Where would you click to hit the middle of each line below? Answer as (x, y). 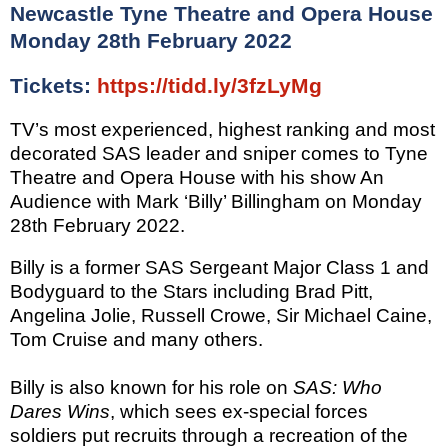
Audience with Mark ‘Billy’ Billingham (167, 201)
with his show (298, 177)
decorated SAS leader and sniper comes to (197, 153)
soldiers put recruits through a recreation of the (209, 435)
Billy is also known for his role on (151, 387)
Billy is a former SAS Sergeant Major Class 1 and (219, 267)
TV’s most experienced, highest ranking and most (222, 129)
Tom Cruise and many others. (136, 339)
